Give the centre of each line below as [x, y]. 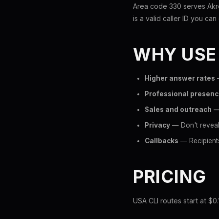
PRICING [170, 176]
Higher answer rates [180, 78]
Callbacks [162, 141]
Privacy [157, 125]
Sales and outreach [178, 109]
